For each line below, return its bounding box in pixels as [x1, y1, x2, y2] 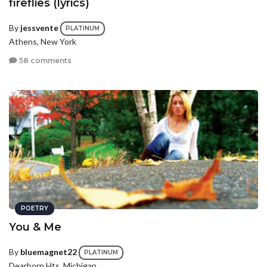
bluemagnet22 [20, 246, 77, 257]
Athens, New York [9, 36, 76, 47]
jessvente [20, 22, 58, 33]
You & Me [9, 221, 61, 234]
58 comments [17, 55, 72, 65]
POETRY [21, 204, 48, 213]
